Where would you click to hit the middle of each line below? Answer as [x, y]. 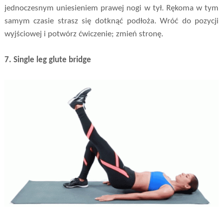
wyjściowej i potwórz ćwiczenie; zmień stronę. [84, 34]
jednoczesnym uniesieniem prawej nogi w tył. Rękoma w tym [111, 8]
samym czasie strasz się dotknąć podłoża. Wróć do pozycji [111, 21]
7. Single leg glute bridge [48, 60]
